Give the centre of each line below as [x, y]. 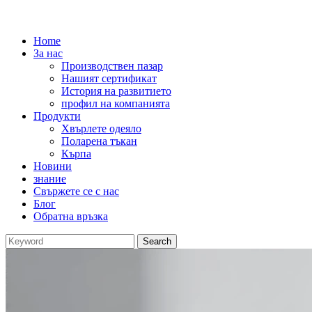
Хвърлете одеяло [101, 128]
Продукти [57, 116]
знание [50, 179]
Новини [53, 166]
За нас [48, 53]
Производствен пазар [112, 66]
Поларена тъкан [99, 141]
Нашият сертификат [109, 78]
